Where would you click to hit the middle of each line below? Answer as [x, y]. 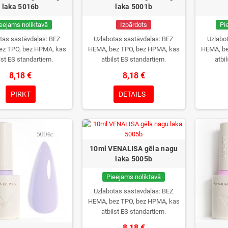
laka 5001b [134, 7]
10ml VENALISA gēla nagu [134, 149]
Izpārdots [134, 25]
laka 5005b [134, 159]
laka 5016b [20, 7]
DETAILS [132, 94]
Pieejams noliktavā [134, 177]
